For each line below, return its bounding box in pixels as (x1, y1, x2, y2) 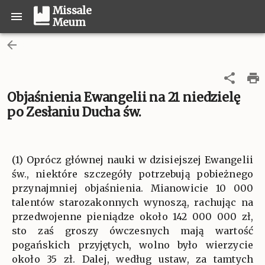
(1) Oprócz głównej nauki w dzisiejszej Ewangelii (12, 154, 253, 166)
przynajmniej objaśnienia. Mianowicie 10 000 (12, 182, 253, 194)
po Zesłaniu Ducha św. (7, 104, 141, 120)
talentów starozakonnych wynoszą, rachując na (12, 196, 253, 208)
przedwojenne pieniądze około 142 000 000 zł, (12, 211, 253, 222)
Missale (53, 4, 92, 17)
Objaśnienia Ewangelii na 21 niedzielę (7, 89, 240, 105)
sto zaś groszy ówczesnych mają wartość (12, 225, 253, 237)
